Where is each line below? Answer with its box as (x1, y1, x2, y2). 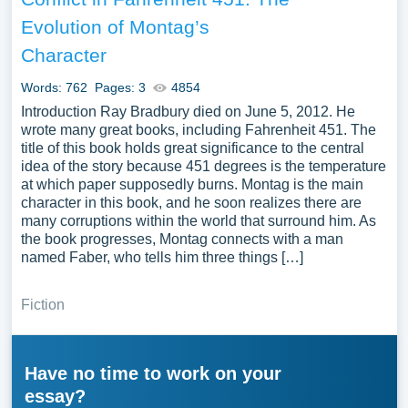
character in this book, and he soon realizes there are (20, 195, 362, 210)
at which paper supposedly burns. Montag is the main (20, 177, 363, 192)
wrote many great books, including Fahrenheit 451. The (20, 122, 376, 138)
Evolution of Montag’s (20, 16, 209, 37)
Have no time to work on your (24, 363, 281, 383)
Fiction (20, 297, 65, 312)
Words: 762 (20, 80, 87, 95)
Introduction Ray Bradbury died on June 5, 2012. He (20, 104, 355, 119)
